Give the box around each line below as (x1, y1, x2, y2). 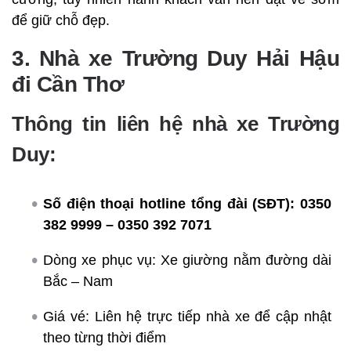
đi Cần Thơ (12, 71, 124, 96)
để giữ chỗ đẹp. (12, 12, 110, 28)
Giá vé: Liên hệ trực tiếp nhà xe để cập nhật (43, 308, 331, 324)
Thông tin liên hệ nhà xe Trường (12, 111, 339, 136)
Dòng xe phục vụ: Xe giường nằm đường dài (43, 251, 331, 268)
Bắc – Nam (43, 273, 113, 289)
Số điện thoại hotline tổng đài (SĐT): (43, 195, 295, 212)
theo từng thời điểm (43, 329, 166, 346)
